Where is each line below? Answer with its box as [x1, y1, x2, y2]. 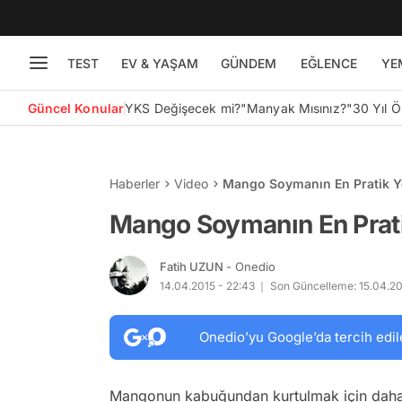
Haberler [109, 176, 160, 191]
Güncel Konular [27, 100, 125, 116]
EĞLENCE [300, 55, 357, 71]
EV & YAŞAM [120, 55, 198, 71]
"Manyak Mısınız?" [240, 100, 353, 116]
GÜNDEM [220, 55, 276, 71]
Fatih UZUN [160, 258, 226, 274]
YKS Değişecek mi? [125, 100, 240, 116]
